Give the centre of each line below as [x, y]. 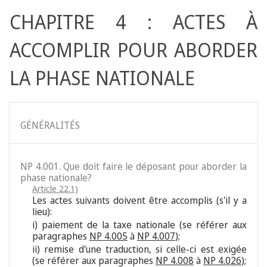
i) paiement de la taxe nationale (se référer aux [139, 225]
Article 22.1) [55, 189]
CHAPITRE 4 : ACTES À [133, 22]
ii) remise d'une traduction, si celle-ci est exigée [139, 249]
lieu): [42, 212]
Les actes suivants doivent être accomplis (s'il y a [139, 201]
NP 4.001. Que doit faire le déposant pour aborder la [133, 167]
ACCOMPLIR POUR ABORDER [133, 50]
